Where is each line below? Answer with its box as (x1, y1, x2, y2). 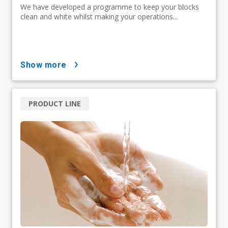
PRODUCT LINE (28, 98, 81, 108)
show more (25, 60, 67, 70)
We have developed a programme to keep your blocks (20, 2, 199, 12)
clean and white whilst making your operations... (20, 11, 178, 21)
